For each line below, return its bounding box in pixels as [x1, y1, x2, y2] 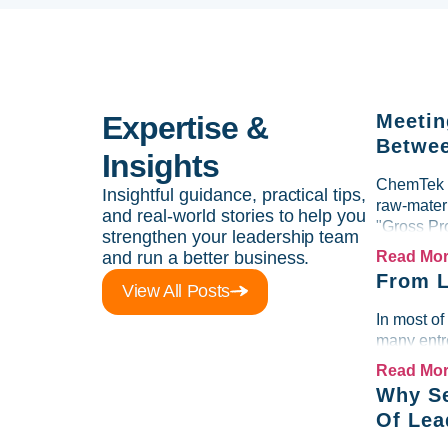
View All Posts [122, 281, 230, 301]
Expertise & [102, 110, 269, 146]
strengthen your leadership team [102, 227, 360, 247]
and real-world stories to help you [102, 206, 367, 226]
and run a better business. [102, 248, 310, 268]
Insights [102, 148, 220, 184]
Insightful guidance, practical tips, [102, 185, 367, 205]
